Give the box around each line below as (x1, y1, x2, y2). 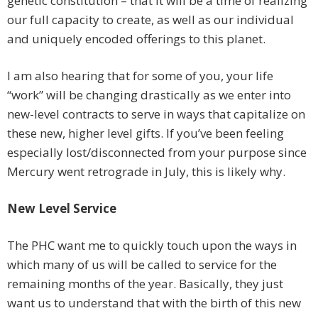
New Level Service (7, 200, 116, 217)
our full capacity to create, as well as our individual (7, 11, 294, 28)
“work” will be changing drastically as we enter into (7, 87, 291, 104)
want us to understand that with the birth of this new (7, 295, 301, 312)
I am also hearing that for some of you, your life (7, 67, 273, 84)
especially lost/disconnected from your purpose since (7, 144, 307, 161)
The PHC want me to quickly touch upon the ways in (7, 237, 297, 254)
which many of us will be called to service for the (7, 256, 277, 273)
